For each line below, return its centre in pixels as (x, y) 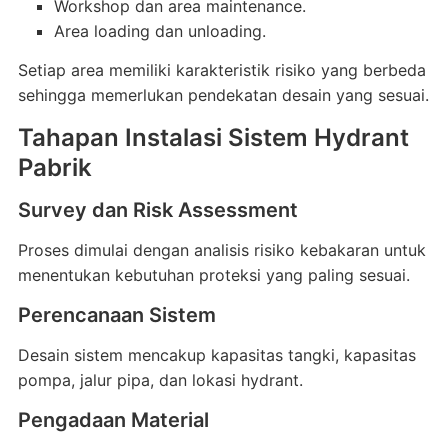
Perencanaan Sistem (116, 315)
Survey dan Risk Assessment (157, 210)
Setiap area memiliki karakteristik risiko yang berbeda (221, 70)
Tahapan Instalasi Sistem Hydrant (213, 137)
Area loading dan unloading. (159, 31)
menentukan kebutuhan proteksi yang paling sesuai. (213, 275)
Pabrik (54, 167)
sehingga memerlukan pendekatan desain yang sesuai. (223, 95)
